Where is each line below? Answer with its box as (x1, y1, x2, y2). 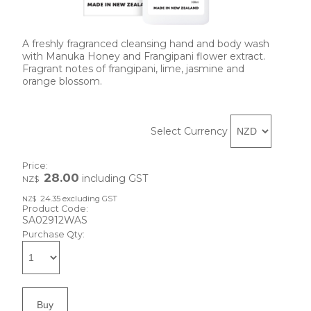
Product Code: (22, 203, 88, 214)
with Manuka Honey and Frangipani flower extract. (22, 49, 265, 62)
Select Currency (151, 124, 228, 137)
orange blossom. (22, 74, 102, 87)
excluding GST (60, 193, 117, 203)
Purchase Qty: (22, 228, 85, 239)
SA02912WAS (22, 213, 87, 226)
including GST (79, 171, 148, 185)
